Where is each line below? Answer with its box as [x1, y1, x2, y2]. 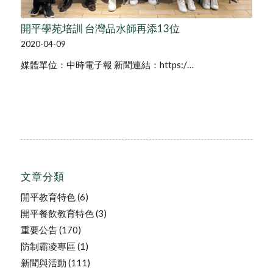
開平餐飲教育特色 [20, 208, 94, 219]
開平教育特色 [20, 191, 76, 203]
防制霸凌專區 [20, 241, 76, 252]
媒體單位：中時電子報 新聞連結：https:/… [20, 59, 194, 71]
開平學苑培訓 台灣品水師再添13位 [20, 23, 180, 35]
